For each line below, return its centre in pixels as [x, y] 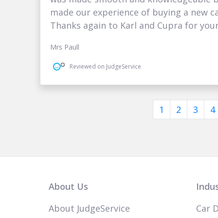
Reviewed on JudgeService [106, 66]
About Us [69, 187]
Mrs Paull [65, 47]
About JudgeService [90, 209]
